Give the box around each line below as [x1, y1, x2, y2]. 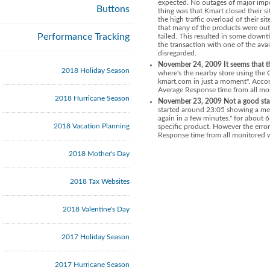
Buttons [96, 4, 130, 14]
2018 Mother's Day [69, 150, 130, 157]
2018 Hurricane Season [55, 95, 130, 102]
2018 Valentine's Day [63, 206, 130, 213]
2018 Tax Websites [70, 178, 130, 185]
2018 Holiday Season [61, 67, 130, 74]
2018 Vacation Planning [54, 122, 130, 130]
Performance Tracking [37, 32, 130, 42]
